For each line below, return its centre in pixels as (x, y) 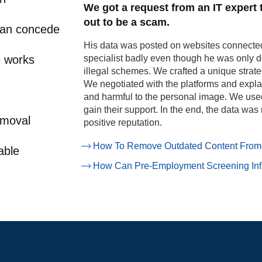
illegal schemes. (118, 71)
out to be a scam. (127, 22)
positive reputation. (123, 123)
